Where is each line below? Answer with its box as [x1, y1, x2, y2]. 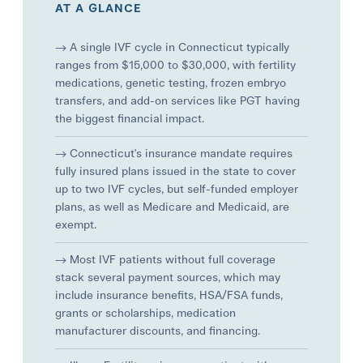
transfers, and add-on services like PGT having [55, 95, 301, 107]
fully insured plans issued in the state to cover [55, 165, 297, 177]
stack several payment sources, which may [55, 271, 281, 284]
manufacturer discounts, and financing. [55, 325, 261, 337]
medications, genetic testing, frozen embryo [55, 77, 287, 89]
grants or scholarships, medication [55, 307, 237, 319]
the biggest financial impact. [55, 113, 205, 125]
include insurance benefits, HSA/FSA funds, [55, 289, 284, 301]
